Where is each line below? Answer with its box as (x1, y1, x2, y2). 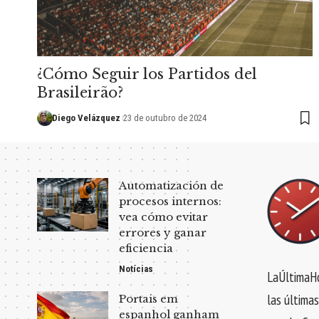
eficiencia (119, 241, 173, 255)
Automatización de (119, 178, 224, 192)
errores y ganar (119, 225, 206, 239)
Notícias (119, 263, 153, 274)
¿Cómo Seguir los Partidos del (37, 65, 257, 83)
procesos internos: (119, 194, 221, 208)
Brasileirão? (37, 83, 123, 101)
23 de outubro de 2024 (122, 112, 206, 123)
